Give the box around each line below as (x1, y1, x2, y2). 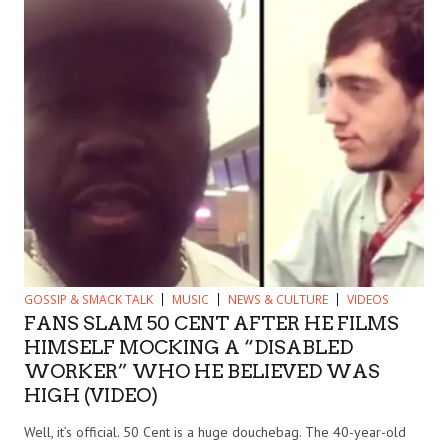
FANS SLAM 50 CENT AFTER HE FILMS (24, 312, 399, 336)
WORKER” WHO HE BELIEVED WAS (24, 360, 380, 384)
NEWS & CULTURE (228, 291, 328, 309)
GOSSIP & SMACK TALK (24, 291, 153, 309)
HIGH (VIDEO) (24, 384, 158, 408)
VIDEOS (347, 291, 389, 309)
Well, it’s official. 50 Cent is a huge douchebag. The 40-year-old (24, 423, 406, 442)
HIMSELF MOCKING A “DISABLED (24, 336, 353, 360)
